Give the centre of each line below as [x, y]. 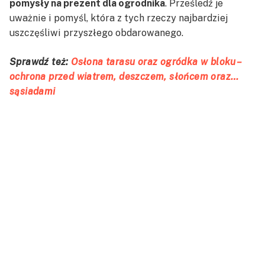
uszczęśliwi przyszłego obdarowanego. [96, 33]
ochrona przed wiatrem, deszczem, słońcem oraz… [124, 76]
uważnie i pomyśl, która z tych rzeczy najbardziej [119, 18]
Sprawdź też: [41, 62]
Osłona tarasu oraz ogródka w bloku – [156, 62]
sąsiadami [33, 91]
